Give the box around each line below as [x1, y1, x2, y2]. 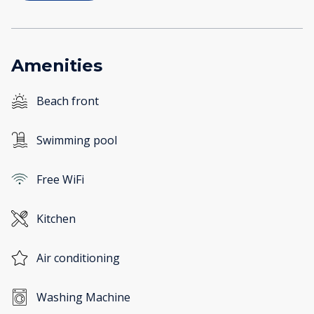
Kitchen [36, 210, 76, 226]
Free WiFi [36, 171, 84, 187]
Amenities [11, 55, 102, 76]
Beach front [36, 93, 99, 109]
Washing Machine [36, 289, 130, 305]
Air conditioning [36, 250, 120, 266]
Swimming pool [36, 132, 117, 148]
